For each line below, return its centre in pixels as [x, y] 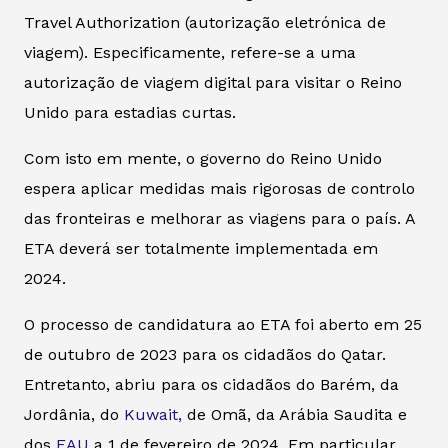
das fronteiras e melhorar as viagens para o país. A [219, 219]
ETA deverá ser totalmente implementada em [201, 249]
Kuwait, [153, 415]
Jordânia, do [74, 415]
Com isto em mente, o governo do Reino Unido [203, 159]
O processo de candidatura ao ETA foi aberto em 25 [223, 325]
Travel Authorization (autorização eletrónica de [205, 23]
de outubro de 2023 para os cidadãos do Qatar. [205, 355]
